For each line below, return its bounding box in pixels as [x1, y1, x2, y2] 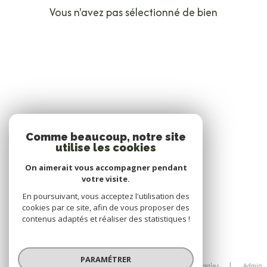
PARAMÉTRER [80, 253, 131, 265]
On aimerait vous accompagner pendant [24, 162, 187, 173]
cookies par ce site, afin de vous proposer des [22, 202, 190, 213]
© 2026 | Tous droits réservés [90, 244, 177, 254]
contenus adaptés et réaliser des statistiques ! [21, 213, 190, 224]
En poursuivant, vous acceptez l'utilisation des [22, 191, 190, 201]
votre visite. [82, 173, 130, 184]
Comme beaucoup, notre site [26, 131, 186, 143]
